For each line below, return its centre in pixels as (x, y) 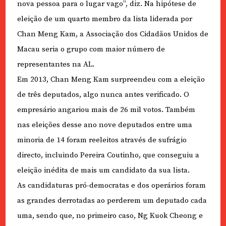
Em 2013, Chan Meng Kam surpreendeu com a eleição (111, 80)
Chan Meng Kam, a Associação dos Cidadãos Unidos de (112, 34)
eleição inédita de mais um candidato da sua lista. (103, 171)
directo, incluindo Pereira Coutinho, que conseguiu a (108, 155)
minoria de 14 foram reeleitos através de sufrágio (102, 140)
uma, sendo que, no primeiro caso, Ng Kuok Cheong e (110, 216)
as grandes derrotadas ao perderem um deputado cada (112, 201)
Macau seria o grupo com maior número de (91, 49)
